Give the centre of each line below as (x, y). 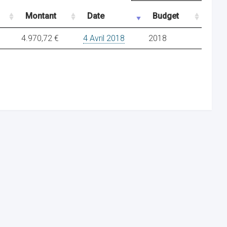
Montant (41, 16)
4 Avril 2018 (104, 38)
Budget (166, 16)
